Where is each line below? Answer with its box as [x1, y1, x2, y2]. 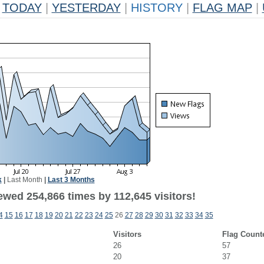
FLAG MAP [192, 1, 252, 14]
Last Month [6, 176, 42, 184]
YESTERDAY [51, 1, 121, 14]
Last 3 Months [47, 176, 95, 184]
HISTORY [127, 1, 186, 14]
